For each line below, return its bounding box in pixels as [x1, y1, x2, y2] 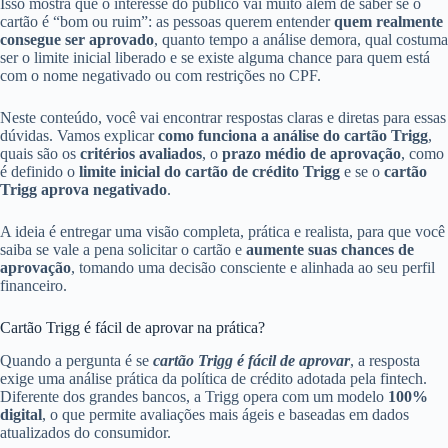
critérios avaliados [80, 145, 202, 162]
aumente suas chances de [246, 241, 414, 258]
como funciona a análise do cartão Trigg [158, 127, 428, 144]
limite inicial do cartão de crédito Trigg [79, 163, 340, 180]
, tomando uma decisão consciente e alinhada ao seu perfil [71, 259, 435, 276]
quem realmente [334, 13, 443, 30]
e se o [340, 163, 384, 180]
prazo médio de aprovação [222, 145, 401, 162]
